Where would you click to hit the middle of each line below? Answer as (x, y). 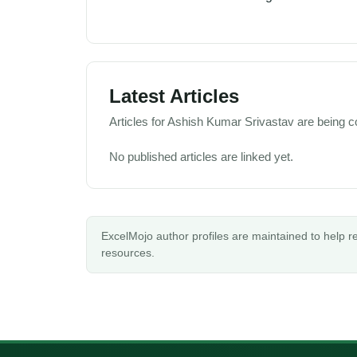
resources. (128, 253)
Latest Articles (174, 96)
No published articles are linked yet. (201, 157)
